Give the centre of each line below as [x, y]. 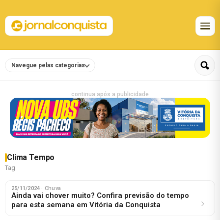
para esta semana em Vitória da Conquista [86, 205]
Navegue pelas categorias [48, 66]
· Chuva [51, 188]
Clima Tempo [31, 157]
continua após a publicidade [110, 94]
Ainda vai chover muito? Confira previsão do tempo [100, 195]
